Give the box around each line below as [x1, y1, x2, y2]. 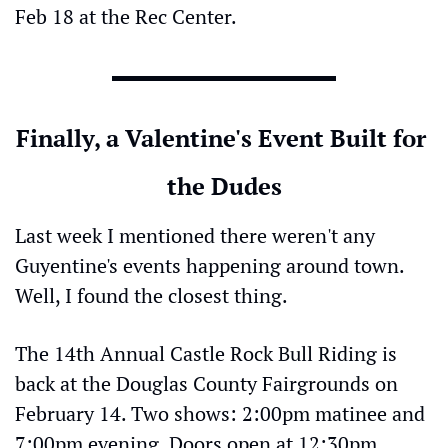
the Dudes [166, 170, 282, 202]
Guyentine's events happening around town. [15, 252, 404, 279]
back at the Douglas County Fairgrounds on [15, 370, 398, 397]
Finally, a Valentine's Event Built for [16, 122, 426, 154]
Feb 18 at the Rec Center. [15, 3, 237, 30]
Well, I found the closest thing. [15, 282, 288, 309]
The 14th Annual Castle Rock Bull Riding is [15, 340, 397, 367]
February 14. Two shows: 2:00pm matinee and [15, 400, 425, 427]
